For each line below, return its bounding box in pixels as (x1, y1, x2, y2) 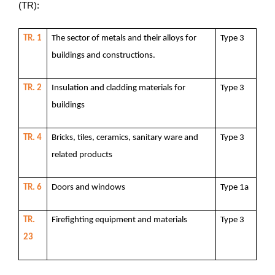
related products (52, 150, 113, 160)
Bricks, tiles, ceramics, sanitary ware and (52, 133, 199, 142)
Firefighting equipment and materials (52, 215, 188, 225)
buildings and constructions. (52, 50, 156, 60)
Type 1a (220, 182, 249, 192)
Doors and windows (52, 182, 126, 192)
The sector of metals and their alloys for (52, 33, 197, 43)
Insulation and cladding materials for (52, 83, 186, 93)
